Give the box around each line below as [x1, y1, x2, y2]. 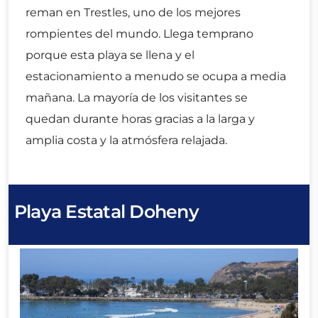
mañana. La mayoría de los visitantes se [26, 90, 248, 104]
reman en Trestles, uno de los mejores [26, 5, 241, 19]
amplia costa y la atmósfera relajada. [26, 133, 227, 147]
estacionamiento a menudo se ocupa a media [26, 69, 286, 83]
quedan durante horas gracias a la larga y [26, 111, 255, 126]
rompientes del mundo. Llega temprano [26, 26, 253, 40]
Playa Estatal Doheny [14, 201, 199, 223]
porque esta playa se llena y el [26, 48, 194, 62]
